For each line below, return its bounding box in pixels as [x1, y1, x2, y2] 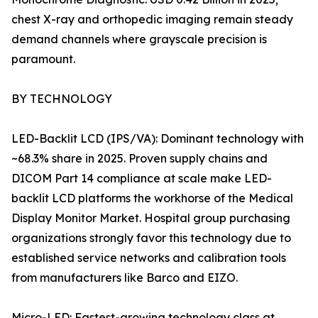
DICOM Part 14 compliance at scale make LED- [11, 171, 272, 186]
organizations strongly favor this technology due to [11, 231, 291, 246]
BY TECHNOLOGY [11, 92, 112, 106]
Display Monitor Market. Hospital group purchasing [11, 211, 290, 226]
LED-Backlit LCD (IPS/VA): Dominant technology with [11, 131, 304, 146]
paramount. [11, 52, 75, 67]
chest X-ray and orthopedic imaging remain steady [11, 12, 293, 27]
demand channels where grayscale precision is [11, 32, 267, 47]
